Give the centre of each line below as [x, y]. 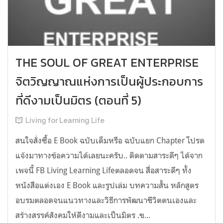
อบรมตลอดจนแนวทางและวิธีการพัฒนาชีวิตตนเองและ [106, 200]
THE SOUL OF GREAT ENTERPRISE [107, 63]
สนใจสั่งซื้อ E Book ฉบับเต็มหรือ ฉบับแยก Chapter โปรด [110, 141]
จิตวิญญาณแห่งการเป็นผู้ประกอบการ [109, 82]
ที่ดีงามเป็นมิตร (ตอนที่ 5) [78, 101]
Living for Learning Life [65, 121]
